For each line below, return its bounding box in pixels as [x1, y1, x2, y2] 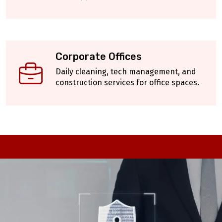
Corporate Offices [55, 51, 142, 63]
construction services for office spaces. [55, 78, 199, 88]
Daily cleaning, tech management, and [55, 67, 196, 77]
